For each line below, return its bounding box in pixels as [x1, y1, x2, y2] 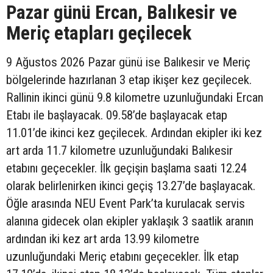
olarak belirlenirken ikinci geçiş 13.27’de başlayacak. [6, 179, 255, 194]
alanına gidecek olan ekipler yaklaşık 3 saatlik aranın [6, 214, 253, 229]
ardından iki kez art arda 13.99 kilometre [6, 232, 199, 247]
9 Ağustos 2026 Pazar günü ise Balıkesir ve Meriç [6, 55, 250, 70]
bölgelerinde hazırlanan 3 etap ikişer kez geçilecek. [6, 73, 252, 88]
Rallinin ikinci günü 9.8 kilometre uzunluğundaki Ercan [6, 90, 263, 105]
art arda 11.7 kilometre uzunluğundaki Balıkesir [6, 143, 233, 158]
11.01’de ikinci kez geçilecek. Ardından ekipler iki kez [6, 126, 262, 141]
